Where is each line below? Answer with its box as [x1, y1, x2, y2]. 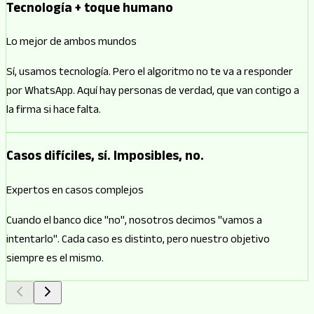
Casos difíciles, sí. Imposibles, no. [6, 146, 204, 169]
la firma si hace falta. [6, 102, 101, 121]
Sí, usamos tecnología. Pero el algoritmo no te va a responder [6, 64, 293, 83]
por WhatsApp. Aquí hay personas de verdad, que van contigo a [6, 83, 299, 102]
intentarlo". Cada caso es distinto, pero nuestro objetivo [6, 231, 270, 250]
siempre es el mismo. [6, 250, 104, 269]
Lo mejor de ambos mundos [6, 34, 137, 53]
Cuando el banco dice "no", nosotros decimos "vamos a [6, 212, 262, 231]
